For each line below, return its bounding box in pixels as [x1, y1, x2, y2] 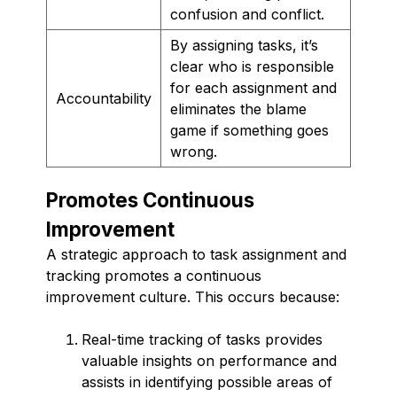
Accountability [56, 89, 152, 107]
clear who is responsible [170, 57, 334, 75]
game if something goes [170, 121, 329, 139]
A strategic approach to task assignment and [46, 245, 346, 263]
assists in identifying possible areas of [82, 372, 332, 391]
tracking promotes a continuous [46, 266, 261, 284]
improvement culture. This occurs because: [46, 287, 339, 306]
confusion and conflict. [170, 4, 324, 23]
